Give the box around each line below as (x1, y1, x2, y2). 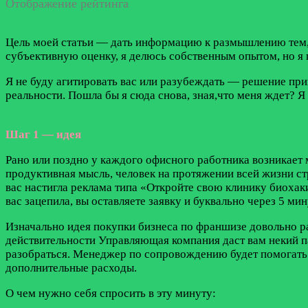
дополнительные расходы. (5, 261, 137, 275)
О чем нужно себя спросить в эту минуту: (5, 287, 216, 300)
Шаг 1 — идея (5, 128, 81, 142)
